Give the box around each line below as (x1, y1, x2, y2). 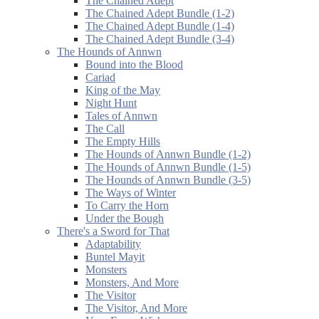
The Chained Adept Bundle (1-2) (85, 6, 234, 19)
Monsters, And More (85, 276, 179, 288)
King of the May (85, 83, 160, 96)
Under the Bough (85, 211, 164, 224)
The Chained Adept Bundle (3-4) (85, 32, 234, 45)
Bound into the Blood (85, 58, 183, 70)
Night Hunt (85, 96, 137, 109)
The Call (85, 122, 125, 135)
